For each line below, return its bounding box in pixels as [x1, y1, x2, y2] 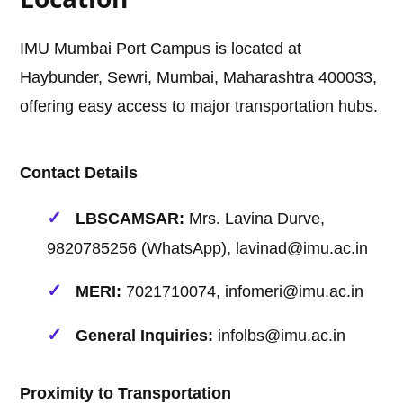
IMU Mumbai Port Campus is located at [20, 40, 302, 58]
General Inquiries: [76, 327, 214, 345]
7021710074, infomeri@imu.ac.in [121, 282, 364, 301]
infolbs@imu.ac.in [213, 327, 346, 345]
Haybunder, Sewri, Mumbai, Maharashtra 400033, [20, 68, 378, 87]
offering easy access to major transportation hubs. [20, 97, 379, 116]
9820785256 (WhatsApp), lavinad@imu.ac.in [47, 239, 369, 258]
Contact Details [20, 164, 139, 183]
